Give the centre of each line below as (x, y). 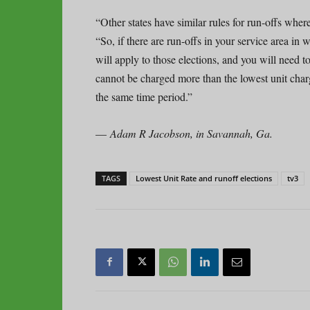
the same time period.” (144, 96)
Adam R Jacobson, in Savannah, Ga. (191, 133)
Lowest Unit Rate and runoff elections (204, 178)
